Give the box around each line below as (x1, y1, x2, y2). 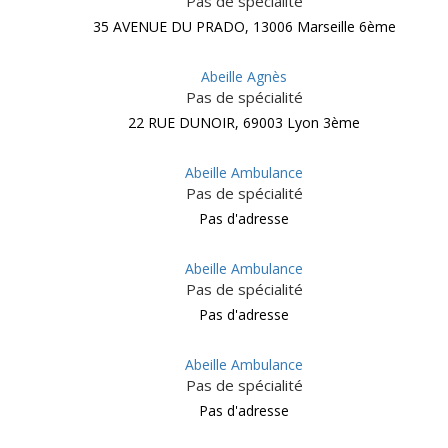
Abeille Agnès (201, 67, 287, 86)
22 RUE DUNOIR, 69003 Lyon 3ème (128, 113, 360, 132)
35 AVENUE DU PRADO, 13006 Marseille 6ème (92, 17, 396, 36)
